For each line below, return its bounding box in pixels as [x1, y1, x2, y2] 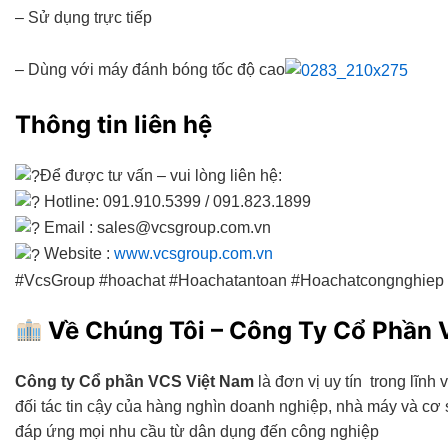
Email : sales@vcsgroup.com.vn [40, 219, 271, 237]
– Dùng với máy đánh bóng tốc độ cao [15, 61, 285, 79]
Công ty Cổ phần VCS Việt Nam [15, 372, 254, 390]
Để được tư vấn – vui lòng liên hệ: [40, 166, 282, 184]
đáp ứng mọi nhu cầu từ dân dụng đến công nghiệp [15, 422, 379, 440]
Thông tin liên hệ [15, 109, 212, 139]
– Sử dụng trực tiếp [15, 8, 152, 26]
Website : [40, 245, 114, 263]
